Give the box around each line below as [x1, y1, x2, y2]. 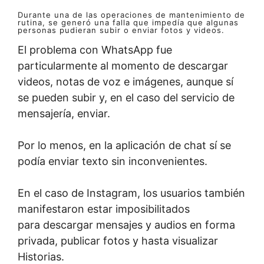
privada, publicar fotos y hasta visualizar [18, 235, 218, 247]
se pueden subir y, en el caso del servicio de [18, 91, 235, 104]
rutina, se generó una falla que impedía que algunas [18, 18, 239, 27]
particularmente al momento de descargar [18, 60, 228, 72]
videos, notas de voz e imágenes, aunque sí [18, 75, 233, 88]
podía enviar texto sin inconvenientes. [18, 155, 207, 167]
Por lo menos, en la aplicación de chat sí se [18, 139, 231, 151]
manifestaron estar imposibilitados [18, 203, 190, 215]
